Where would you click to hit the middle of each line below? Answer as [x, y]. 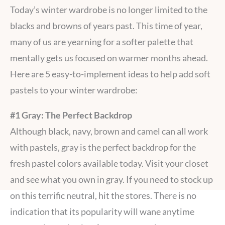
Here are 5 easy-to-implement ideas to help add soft [110, 74]
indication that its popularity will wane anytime [102, 211]
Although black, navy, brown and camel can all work [109, 131]
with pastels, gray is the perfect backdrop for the [103, 147]
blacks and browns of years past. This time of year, [106, 25]
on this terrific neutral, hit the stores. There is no [103, 195]
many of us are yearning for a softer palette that [102, 41]
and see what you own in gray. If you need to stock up [111, 179]
